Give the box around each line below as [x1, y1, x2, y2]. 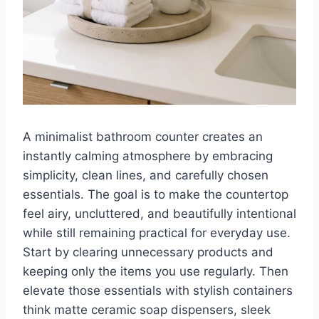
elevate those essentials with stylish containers [23, 283, 293, 298]
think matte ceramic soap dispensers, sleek [23, 303, 271, 318]
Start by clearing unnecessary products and [23, 245, 273, 260]
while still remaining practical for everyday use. [23, 226, 291, 241]
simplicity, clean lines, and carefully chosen [23, 168, 268, 183]
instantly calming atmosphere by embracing [23, 149, 273, 164]
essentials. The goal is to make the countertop [23, 187, 288, 202]
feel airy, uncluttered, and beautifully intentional [23, 206, 296, 221]
